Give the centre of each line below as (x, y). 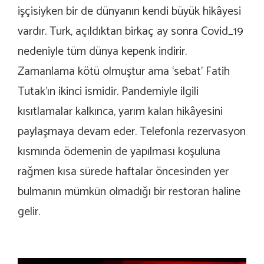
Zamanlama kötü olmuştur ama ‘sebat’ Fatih (124, 71)
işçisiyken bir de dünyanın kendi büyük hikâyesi (129, 11)
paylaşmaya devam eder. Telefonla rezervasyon (132, 131)
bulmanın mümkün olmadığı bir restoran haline (129, 192)
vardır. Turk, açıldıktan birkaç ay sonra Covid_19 (131, 31)
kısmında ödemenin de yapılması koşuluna (119, 151)
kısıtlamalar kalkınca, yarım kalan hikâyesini (120, 111)
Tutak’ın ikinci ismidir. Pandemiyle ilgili (108, 91)
